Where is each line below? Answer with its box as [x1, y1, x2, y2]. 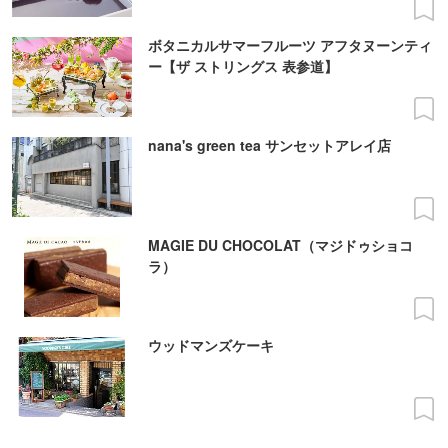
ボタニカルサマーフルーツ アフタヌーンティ [148, 35, 432, 56]
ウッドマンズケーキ [148, 335, 274, 356]
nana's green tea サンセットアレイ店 [148, 135, 391, 156]
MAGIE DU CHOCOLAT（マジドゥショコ [148, 235, 413, 256]
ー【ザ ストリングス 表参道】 [148, 56, 338, 77]
